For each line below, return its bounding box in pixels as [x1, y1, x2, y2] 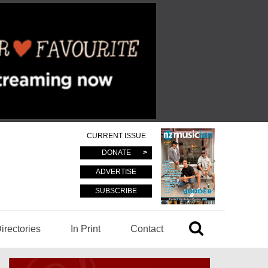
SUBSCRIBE [95, 186, 137, 195]
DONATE [101, 148, 131, 157]
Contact [130, 224, 163, 234]
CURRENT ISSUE [86, 131, 146, 140]
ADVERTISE [96, 167, 136, 176]
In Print [71, 224, 100, 234]
